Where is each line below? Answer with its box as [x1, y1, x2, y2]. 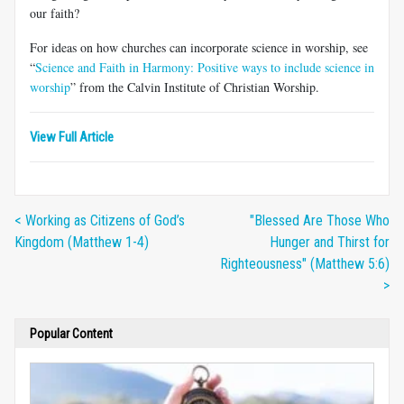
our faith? [30, 4, 79, 22]
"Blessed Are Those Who [250, 211, 390, 229]
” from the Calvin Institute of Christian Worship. [70, 78, 319, 96]
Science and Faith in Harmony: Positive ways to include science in [35, 58, 374, 76]
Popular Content [30, 326, 113, 341]
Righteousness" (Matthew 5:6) [220, 254, 390, 272]
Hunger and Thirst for [270, 233, 390, 251]
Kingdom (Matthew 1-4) [14, 233, 149, 251]
